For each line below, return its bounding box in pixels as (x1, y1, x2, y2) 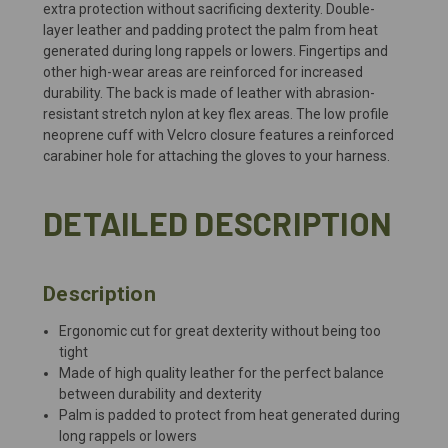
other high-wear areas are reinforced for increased (43, 63, 363, 80)
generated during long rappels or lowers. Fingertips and (43, 42, 388, 59)
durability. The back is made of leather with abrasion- (43, 84, 375, 101)
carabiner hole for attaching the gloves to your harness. (43, 147, 390, 164)
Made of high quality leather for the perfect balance (59, 364, 385, 381)
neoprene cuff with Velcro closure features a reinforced (43, 126, 394, 143)
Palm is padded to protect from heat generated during (59, 406, 401, 423)
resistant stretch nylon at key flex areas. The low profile (43, 105, 389, 122)
